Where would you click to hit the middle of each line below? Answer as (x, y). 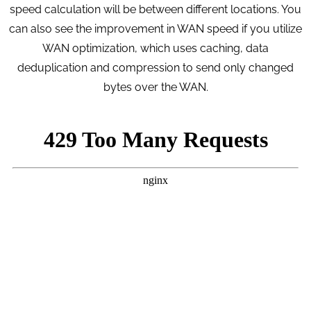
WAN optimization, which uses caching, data (155, 49)
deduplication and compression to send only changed (155, 68)
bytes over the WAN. (155, 87)
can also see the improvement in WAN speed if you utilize (155, 29)
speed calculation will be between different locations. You (155, 10)
